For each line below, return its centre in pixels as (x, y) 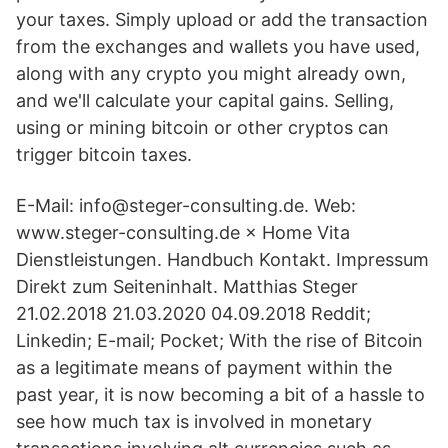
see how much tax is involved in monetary (194, 421)
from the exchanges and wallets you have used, (218, 46)
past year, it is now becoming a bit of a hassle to (220, 394)
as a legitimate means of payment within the (204, 367)
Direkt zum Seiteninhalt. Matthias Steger (187, 286)
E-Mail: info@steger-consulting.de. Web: (186, 205)
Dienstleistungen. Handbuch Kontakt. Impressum (222, 259)
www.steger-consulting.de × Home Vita (183, 232)
